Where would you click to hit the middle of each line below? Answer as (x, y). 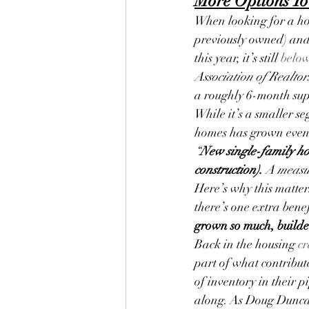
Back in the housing (246, 244)
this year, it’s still (238, 58)
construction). (229, 169)
